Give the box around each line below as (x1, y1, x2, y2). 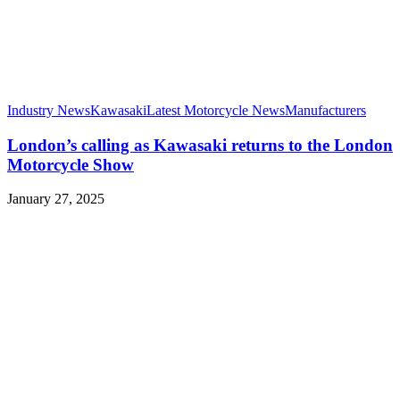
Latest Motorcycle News (146, 102, 285, 118)
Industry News (7, 102, 90, 118)
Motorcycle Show (7, 154, 134, 174)
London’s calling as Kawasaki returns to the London (7, 135, 393, 154)
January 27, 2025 (7, 191, 104, 207)
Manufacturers (285, 102, 366, 118)
